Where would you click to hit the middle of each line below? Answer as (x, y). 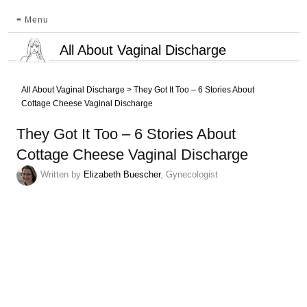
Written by (62, 175)
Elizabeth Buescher (122, 175)
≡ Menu (33, 20)
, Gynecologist (189, 175)
